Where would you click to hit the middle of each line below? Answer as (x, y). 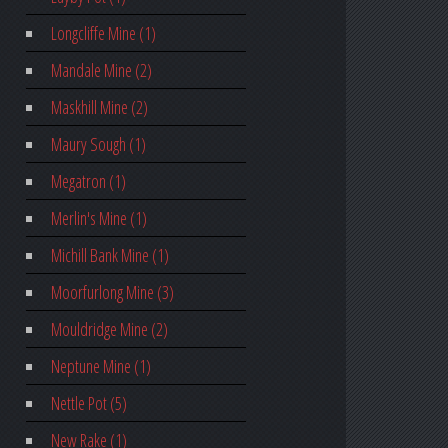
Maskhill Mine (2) (99, 107)
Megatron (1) (88, 181)
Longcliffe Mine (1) (103, 33)
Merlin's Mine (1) (98, 218)
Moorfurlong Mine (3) (112, 292)
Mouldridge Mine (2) (109, 329)
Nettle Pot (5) (88, 403)
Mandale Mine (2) (101, 70)
